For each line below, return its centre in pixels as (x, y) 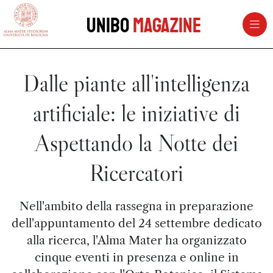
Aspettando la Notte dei (136, 143)
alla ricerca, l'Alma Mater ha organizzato (136, 240)
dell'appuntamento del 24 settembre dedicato (136, 223)
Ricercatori (136, 173)
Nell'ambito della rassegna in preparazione (136, 206)
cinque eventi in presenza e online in (136, 257)
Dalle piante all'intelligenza (136, 83)
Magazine (167, 26)
